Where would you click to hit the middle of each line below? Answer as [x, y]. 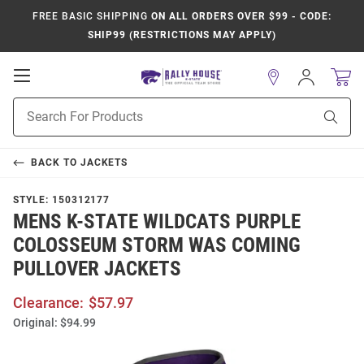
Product [33, 106]
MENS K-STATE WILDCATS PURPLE [157, 221]
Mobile [53, 91]
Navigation [66, 107]
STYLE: [32, 200]
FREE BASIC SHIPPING [90, 16]
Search [30, 123]
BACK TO [55, 162]
